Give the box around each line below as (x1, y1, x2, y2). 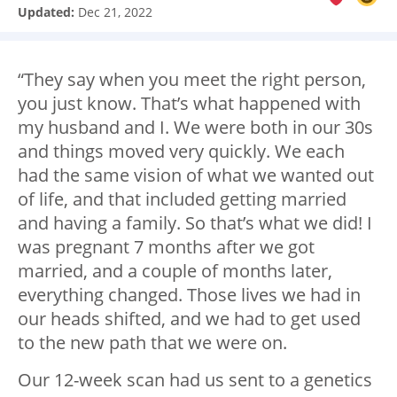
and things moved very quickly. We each (18, 139, 345, 164)
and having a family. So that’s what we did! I (18, 211, 372, 236)
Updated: (18, 4, 78, 21)
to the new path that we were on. (18, 331, 287, 355)
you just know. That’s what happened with (18, 91, 361, 116)
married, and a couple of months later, (18, 259, 332, 284)
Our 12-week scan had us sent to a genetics (18, 368, 372, 393)
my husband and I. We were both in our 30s (18, 115, 373, 140)
